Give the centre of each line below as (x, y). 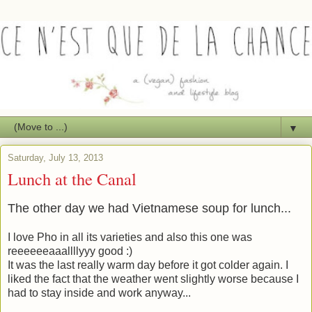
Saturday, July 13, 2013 (55, 157)
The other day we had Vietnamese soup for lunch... (149, 209)
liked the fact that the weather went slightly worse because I (153, 279)
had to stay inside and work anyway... (99, 293)
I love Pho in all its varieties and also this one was (130, 237)
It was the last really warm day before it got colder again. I (148, 265)
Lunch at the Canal (72, 178)
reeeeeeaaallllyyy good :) (70, 251)
